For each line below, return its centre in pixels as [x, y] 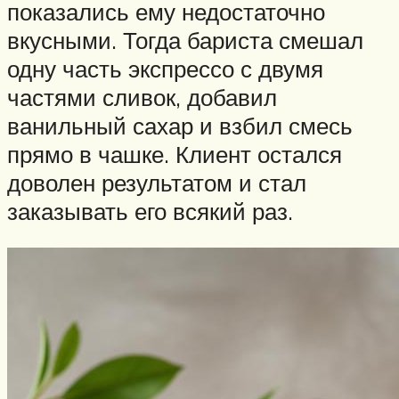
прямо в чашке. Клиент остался [175, 154]
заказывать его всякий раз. [150, 211]
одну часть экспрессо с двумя [165, 68]
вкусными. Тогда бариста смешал [185, 40]
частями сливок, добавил [142, 97]
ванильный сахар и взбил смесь [180, 125]
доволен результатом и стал [157, 182]
